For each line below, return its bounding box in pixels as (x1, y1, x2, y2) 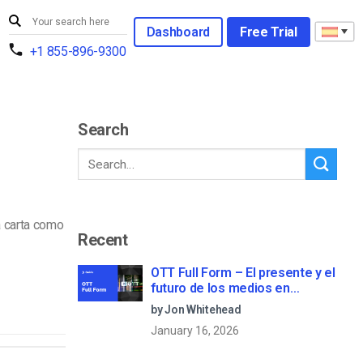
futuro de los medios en (151, 280, 290, 296)
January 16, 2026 (151, 323, 239, 337)
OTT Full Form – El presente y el (151, 264, 335, 280)
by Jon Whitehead (151, 302, 241, 316)
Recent (78, 229, 128, 250)
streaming (151, 295, 211, 311)
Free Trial (239, 23, 297, 40)
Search (78, 120, 129, 140)
